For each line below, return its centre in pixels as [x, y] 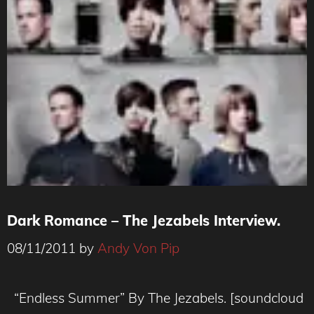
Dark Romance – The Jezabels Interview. [144, 220]
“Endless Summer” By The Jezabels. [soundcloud [155, 298]
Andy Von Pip [138, 248]
